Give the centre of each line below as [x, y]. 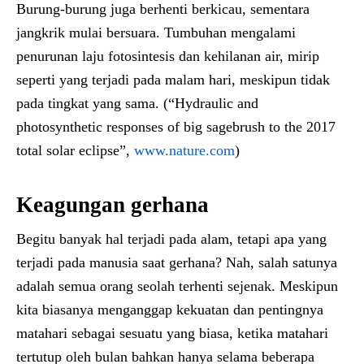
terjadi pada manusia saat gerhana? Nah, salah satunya [177, 262]
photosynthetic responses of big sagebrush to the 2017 [176, 126]
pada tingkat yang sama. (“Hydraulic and [137, 103]
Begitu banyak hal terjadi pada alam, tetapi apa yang [171, 238]
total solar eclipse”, [75, 150]
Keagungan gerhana [113, 204]
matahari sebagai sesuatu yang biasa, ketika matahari [172, 333]
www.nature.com [184, 150]
